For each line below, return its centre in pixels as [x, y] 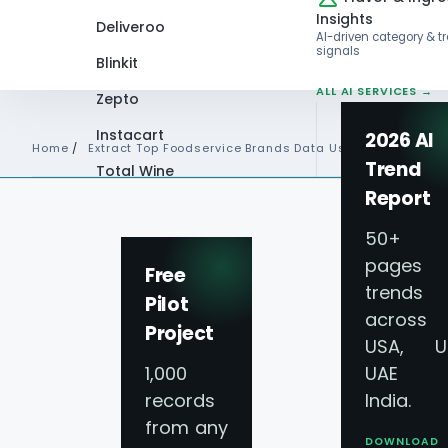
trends [394, 292]
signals [338, 50]
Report [398, 198]
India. [388, 400]
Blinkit [117, 62]
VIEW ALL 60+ [139, 212]
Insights [344, 18]
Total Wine [135, 170]
